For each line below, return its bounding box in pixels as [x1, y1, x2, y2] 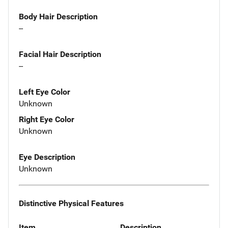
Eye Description [19, 152, 75, 162]
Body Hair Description [19, 12, 98, 22]
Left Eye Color [19, 87, 70, 97]
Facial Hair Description [19, 49, 101, 60]
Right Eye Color [19, 115, 74, 125]
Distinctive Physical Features [19, 198, 124, 208]
